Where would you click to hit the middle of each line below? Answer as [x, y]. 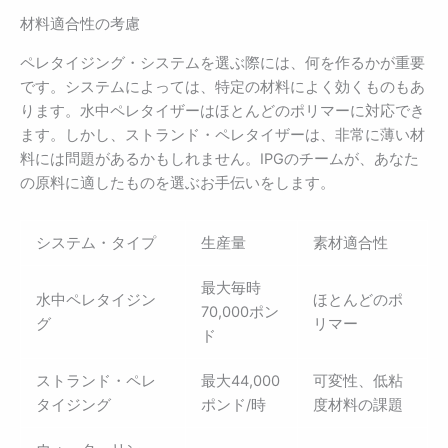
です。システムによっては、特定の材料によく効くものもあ [222, 86]
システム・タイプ [95, 243]
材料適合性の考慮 [80, 24]
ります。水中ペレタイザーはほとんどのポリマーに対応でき [222, 110]
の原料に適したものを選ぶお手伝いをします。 [177, 182]
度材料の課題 [357, 405]
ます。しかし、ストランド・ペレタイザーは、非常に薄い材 [222, 134]
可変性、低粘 [357, 381]
